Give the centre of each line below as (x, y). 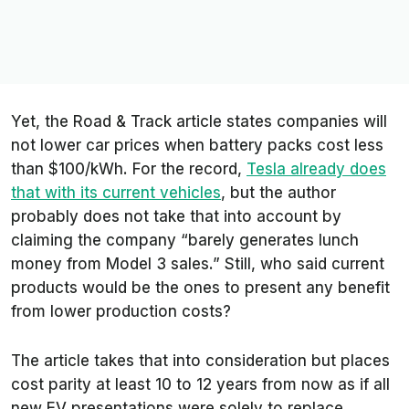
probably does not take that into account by (176, 217)
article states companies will (279, 122)
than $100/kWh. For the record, (129, 169)
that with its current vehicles (116, 193)
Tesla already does (316, 169)
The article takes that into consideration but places (200, 361)
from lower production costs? (121, 312)
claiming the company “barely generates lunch (185, 241)
